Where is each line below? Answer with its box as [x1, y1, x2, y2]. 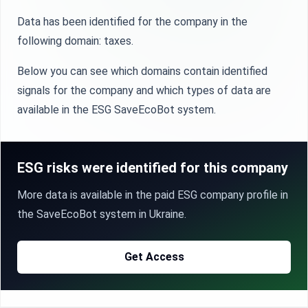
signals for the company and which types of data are [17, 84, 271, 97]
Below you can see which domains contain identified [17, 65, 267, 78]
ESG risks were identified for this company [17, 159, 288, 176]
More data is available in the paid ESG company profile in [17, 188, 288, 201]
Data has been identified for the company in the [17, 15, 247, 28]
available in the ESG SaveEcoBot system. [17, 103, 216, 116]
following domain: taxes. [17, 34, 133, 47]
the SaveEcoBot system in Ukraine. [17, 208, 186, 221]
